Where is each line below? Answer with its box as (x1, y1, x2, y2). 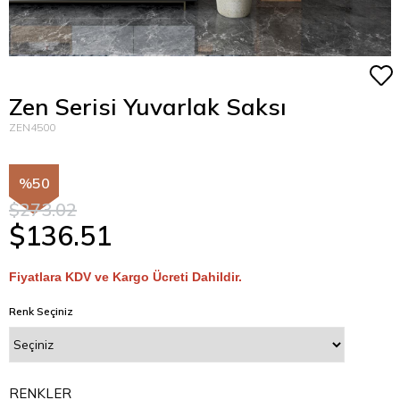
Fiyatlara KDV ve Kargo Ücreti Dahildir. (9, 269, 242, 284)
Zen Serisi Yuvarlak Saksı (9, 92, 287, 121)
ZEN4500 (9, 121, 55, 134)
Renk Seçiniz (9, 304, 73, 318)
